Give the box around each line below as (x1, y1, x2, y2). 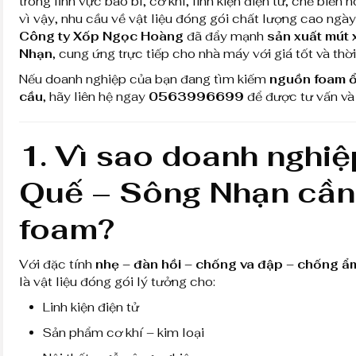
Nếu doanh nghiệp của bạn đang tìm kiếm (19, 71, 269, 87)
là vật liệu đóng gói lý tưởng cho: (19, 273, 215, 289)
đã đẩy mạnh (184, 28, 267, 44)
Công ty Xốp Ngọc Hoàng (19, 28, 184, 44)
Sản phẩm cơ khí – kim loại (43, 324, 204, 340)
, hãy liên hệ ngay (43, 88, 149, 104)
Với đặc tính (19, 256, 95, 272)
